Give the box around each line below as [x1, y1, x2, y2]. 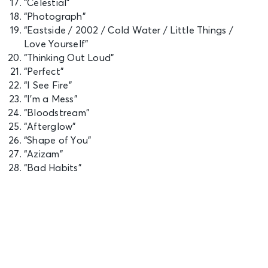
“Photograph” [24, 12, 86, 22]
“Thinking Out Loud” [24, 53, 114, 63]
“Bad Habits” [24, 163, 81, 173]
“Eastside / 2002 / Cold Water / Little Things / [24, 26, 233, 36]
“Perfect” [24, 67, 64, 77]
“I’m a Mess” [24, 95, 77, 105]
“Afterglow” [24, 122, 76, 132]
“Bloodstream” [24, 108, 89, 118]
